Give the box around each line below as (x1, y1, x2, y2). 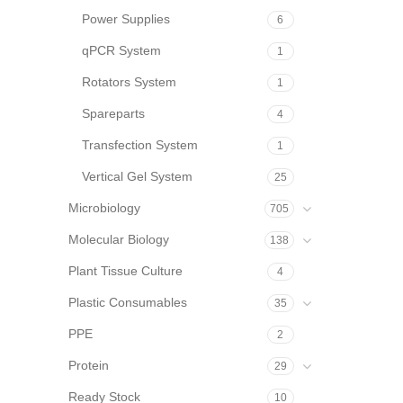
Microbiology (68, 201, 140, 215)
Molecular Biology (68, 232, 169, 246)
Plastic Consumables (68, 295, 187, 309)
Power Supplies (82, 12, 170, 26)
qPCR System (82, 43, 161, 58)
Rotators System (82, 75, 176, 89)
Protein (68, 358, 109, 372)
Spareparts (82, 106, 145, 121)
